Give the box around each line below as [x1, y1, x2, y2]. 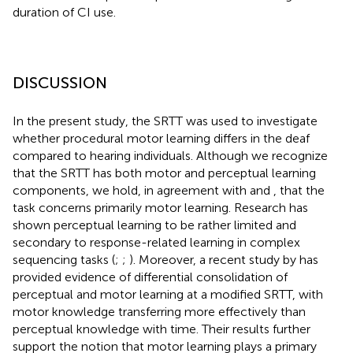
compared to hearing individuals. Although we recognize [13, 148, 328, 164]
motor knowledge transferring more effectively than [13, 304, 306, 320]
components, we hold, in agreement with [13, 183, 250, 199]
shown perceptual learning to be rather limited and [13, 217, 296, 233]
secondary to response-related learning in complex [13, 235, 300, 251]
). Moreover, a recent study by [129, 252, 299, 268]
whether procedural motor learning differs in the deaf [13, 131, 310, 147]
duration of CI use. [13, 5, 116, 20]
